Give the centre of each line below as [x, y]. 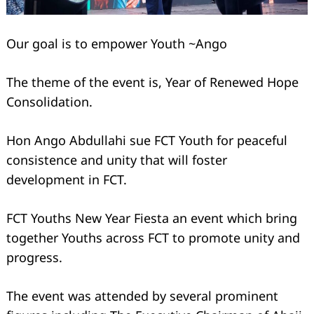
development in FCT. [67, 179]
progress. [34, 257]
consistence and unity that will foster [117, 159]
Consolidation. [49, 101]
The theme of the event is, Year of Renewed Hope [152, 82]
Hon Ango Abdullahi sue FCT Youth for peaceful [147, 140]
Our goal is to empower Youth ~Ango [117, 43]
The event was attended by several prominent [142, 295]
